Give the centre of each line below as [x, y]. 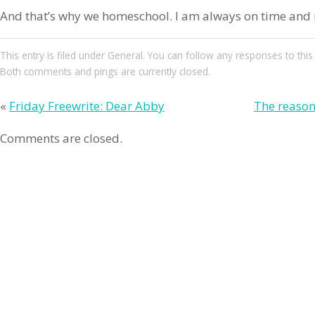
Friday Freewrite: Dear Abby [87, 105]
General [125, 55]
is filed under [77, 55]
